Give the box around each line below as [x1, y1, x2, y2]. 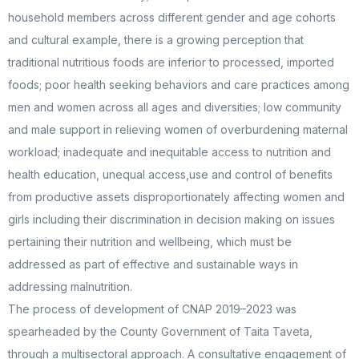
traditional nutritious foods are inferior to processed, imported [8, 54, 334, 69]
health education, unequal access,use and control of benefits [8, 167, 333, 181]
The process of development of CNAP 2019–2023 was [8, 301, 296, 316]
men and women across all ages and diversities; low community [8, 99, 341, 114]
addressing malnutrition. [8, 279, 132, 293]
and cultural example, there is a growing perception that [8, 32, 304, 46]
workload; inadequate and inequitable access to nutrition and [8, 144, 331, 159]
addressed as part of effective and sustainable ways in [8, 256, 298, 271]
